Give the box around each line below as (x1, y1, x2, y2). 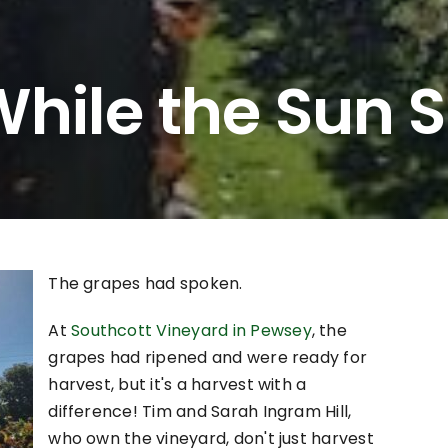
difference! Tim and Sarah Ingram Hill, (48, 400, 352, 424)
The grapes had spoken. (48, 272, 243, 296)
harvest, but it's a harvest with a (48, 373, 307, 397)
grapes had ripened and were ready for (48, 346, 368, 370)
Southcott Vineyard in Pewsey (71, 319, 312, 343)
